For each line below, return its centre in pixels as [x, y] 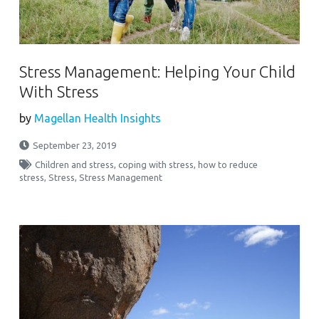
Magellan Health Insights [98, 118]
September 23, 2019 [75, 145]
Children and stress [75, 164]
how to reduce [228, 164]
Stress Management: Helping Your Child [158, 71]
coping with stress [156, 164]
